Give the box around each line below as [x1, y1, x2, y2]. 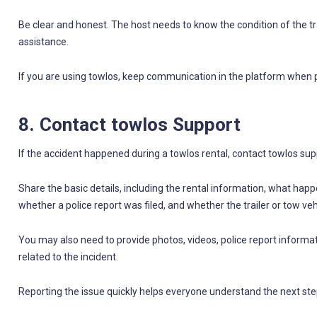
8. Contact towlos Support [18, 113, 241, 135]
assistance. [18, 35, 69, 47]
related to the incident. [18, 251, 118, 263]
